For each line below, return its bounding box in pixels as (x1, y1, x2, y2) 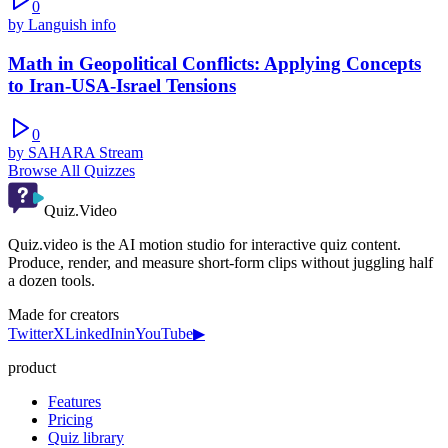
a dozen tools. (8, 271, 95, 289)
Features (48, 392, 101, 410)
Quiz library (48, 428, 124, 446)
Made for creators (8, 305, 119, 323)
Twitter (8, 324, 53, 342)
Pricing (48, 410, 93, 428)
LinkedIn (65, 324, 123, 342)
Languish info (28, 16, 116, 34)
